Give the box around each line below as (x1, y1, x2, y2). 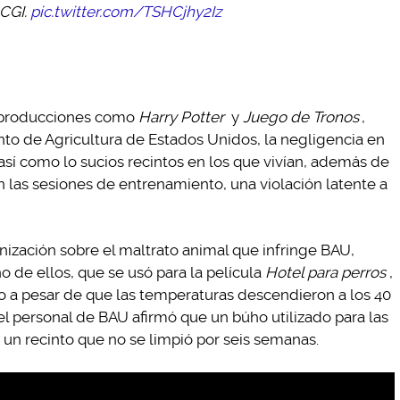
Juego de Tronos (242, 108, 359, 126)
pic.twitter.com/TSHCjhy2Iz (30, 3, 221, 21)
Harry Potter (138, 108, 224, 126)
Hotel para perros (265, 263, 386, 281)
